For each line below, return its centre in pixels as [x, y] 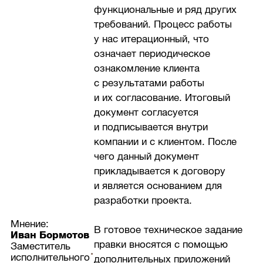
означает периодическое [152, 53]
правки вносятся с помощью [161, 245]
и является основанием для [158, 186]
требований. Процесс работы [163, 24]
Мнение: [30, 224]
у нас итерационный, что [152, 39]
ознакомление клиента [147, 68]
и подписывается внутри [151, 127]
